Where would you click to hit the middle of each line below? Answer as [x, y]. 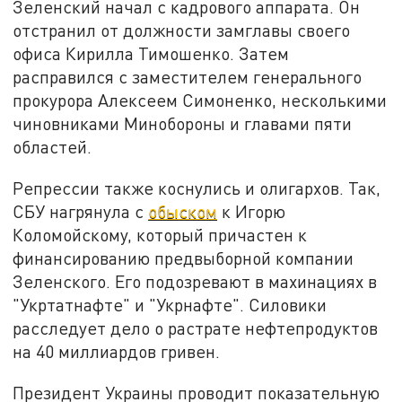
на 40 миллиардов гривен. [117, 352]
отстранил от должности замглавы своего [182, 31]
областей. [52, 147]
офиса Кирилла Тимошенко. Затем [151, 54]
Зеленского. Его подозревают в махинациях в [195, 282]
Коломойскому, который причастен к [160, 235]
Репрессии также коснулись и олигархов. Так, [197, 188]
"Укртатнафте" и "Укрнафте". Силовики [170, 305]
